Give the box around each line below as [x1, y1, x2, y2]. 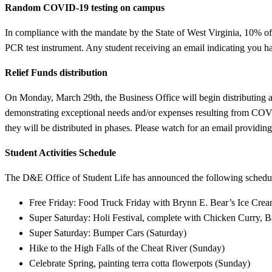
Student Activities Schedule [5, 147, 116, 158]
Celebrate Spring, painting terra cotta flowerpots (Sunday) [29, 257, 250, 268]
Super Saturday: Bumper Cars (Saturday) [29, 227, 186, 238]
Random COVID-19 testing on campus [5, 2, 165, 13]
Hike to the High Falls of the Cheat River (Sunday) [29, 242, 225, 253]
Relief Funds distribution [5, 67, 107, 78]
